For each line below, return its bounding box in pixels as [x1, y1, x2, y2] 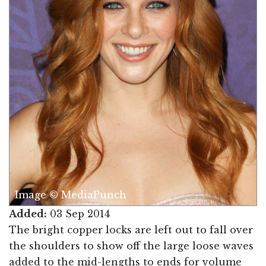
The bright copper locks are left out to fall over [9, 224, 253, 236]
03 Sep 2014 [47, 208, 110, 220]
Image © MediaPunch [15, 189, 126, 201]
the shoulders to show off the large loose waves [9, 240, 254, 252]
